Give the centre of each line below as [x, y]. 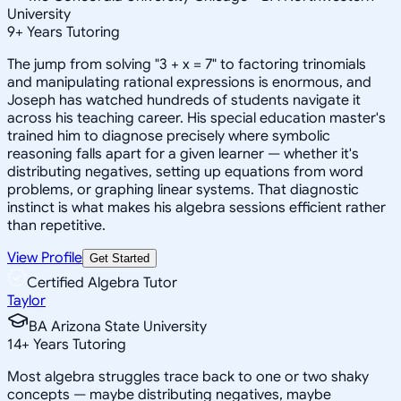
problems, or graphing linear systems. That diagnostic [183, 189]
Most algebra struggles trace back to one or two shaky [188, 376]
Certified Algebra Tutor [102, 282]
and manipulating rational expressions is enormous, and [189, 82]
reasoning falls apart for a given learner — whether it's [183, 154]
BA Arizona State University [118, 326]
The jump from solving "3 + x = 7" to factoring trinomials [187, 64]
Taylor [26, 300]
